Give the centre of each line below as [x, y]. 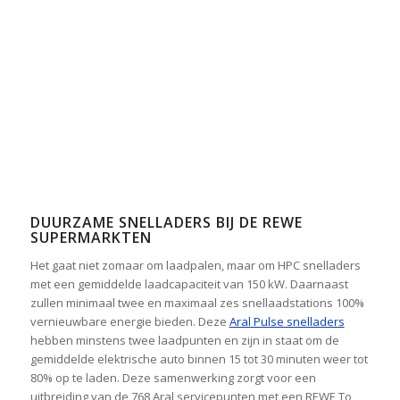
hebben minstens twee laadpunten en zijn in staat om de [184, 340]
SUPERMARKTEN [91, 238]
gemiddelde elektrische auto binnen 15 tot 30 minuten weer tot [199, 358]
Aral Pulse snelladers [287, 321]
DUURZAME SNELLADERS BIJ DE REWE [166, 223]
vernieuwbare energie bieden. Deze [129, 321]
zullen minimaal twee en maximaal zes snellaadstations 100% [197, 302]
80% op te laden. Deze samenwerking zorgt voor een [173, 377]
